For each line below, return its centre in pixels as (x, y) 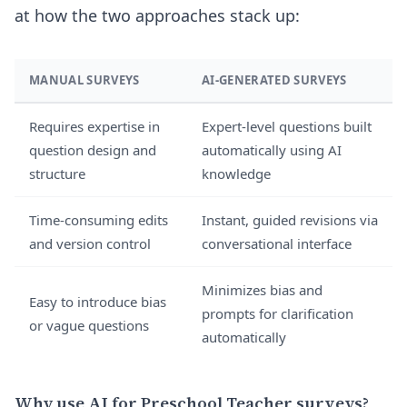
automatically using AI (272, 150)
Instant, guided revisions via (290, 220)
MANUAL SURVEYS (84, 80)
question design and (93, 150)
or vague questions (89, 325)
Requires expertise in (94, 126)
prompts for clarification (278, 313)
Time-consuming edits (99, 220)
